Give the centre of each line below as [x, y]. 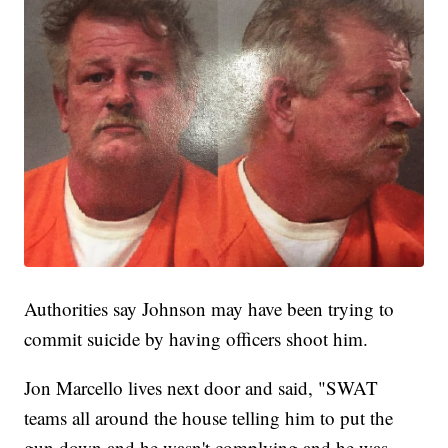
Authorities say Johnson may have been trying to [209, 309]
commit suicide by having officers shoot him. [196, 339]
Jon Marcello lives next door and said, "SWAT [201, 388]
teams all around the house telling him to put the [209, 418]
